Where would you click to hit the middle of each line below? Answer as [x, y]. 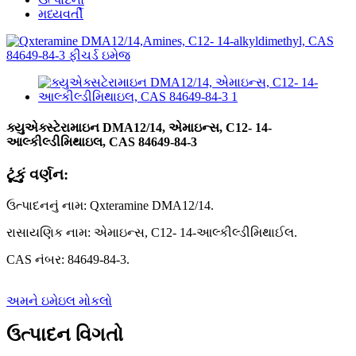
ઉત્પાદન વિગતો [65, 334]
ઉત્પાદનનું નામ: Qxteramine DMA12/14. [110, 206]
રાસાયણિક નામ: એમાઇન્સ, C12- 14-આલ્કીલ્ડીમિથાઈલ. [152, 233]
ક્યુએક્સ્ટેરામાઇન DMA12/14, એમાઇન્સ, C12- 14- [139, 128]
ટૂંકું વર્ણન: [37, 175]
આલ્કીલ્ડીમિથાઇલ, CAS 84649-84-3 [102, 142]
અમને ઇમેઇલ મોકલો [59, 301]
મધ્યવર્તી [61, 14]
